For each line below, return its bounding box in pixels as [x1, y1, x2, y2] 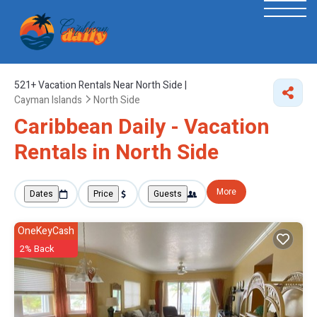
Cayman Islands [14, 93, 82, 108]
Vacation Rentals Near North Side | [36, 78, 187, 93]
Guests [154, 188, 182, 200]
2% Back [20, 242, 54, 255]
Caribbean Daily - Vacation [14, 112, 270, 143]
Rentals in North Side [14, 137, 219, 168]
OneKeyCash [18, 224, 74, 238]
